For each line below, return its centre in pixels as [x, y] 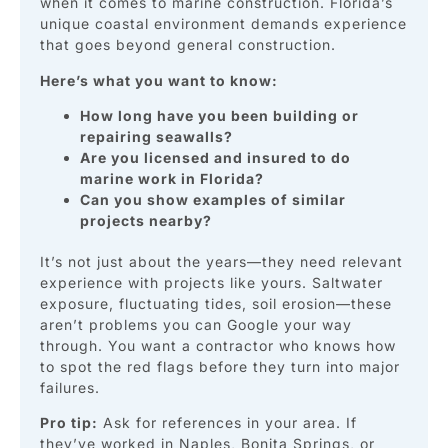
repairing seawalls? [156, 137]
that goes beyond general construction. [188, 45]
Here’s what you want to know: [159, 80]
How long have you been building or [219, 116]
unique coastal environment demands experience [223, 24]
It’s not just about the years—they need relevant [221, 262]
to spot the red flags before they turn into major [220, 367]
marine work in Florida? [172, 179]
